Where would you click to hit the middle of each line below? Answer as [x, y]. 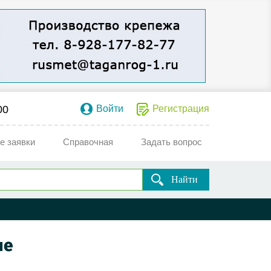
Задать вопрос [171, 142]
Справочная [88, 142]
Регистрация [181, 109]
